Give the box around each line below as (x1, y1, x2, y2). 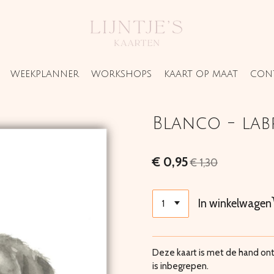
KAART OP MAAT (163, 69, 238, 79)
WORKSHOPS (91, 69, 152, 79)
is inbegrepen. (152, 261, 209, 272)
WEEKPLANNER (10, 69, 79, 79)
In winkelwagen (198, 196, 272, 211)
